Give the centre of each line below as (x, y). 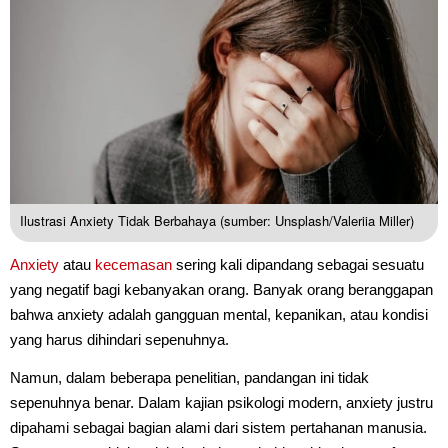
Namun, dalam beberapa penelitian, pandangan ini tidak (189, 377)
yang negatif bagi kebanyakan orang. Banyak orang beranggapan (221, 289)
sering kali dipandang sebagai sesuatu (298, 264)
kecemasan (133, 264)
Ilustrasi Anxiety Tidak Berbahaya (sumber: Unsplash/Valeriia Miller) (217, 220)
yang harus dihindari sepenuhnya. (119, 339)
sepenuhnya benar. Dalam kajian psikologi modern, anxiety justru (221, 402)
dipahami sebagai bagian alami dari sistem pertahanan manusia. (218, 427)
